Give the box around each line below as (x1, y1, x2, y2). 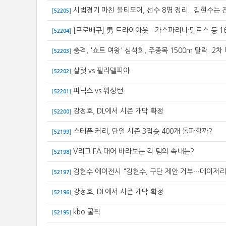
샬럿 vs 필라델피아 (73, 67, 130, 74)
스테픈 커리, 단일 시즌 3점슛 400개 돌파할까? (73, 128, 212, 135)
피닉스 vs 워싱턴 (73, 87, 123, 94)
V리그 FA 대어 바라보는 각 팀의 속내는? (73, 148, 194, 155)
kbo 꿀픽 (73, 208, 100, 215)
